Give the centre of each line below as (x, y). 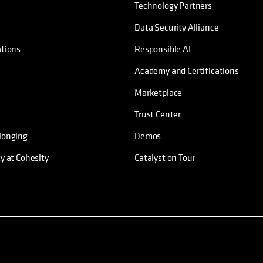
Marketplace (159, 92)
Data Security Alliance (177, 27)
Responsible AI (163, 49)
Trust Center (158, 114)
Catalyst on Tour (165, 158)
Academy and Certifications (187, 71)
